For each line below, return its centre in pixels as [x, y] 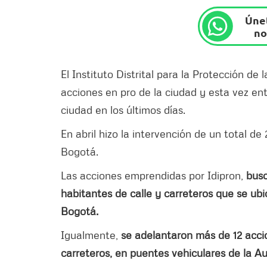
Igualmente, [91, 235]
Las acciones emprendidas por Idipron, [153, 175]
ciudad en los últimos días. [123, 109]
